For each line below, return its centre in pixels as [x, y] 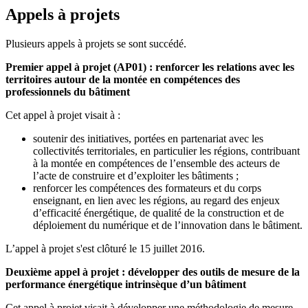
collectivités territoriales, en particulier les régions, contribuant [166, 151]
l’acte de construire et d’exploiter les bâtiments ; [136, 176]
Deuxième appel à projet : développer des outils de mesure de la [153, 272]
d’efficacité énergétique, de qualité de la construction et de [158, 213]
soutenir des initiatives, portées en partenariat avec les [148, 139]
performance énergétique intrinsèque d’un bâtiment [126, 285]
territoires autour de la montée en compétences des [123, 80]
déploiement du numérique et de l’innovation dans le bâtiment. [168, 225]
